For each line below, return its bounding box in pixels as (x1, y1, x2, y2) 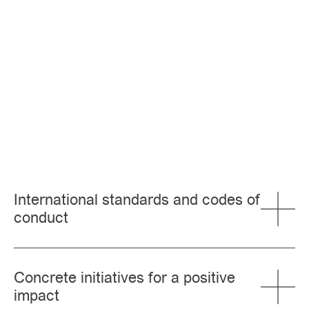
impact (14, 285, 59, 306)
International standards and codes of (14, 189, 260, 210)
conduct (14, 207, 68, 228)
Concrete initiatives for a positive (14, 267, 235, 288)
